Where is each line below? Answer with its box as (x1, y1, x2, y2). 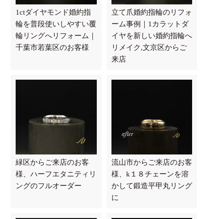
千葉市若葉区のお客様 (16, 43, 89, 51)
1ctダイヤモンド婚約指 (16, 8, 91, 16)
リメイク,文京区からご (111, 43, 187, 51)
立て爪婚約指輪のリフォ (111, 8, 192, 16)
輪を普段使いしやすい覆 (16, 20, 97, 28)
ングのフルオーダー (16, 181, 82, 190)
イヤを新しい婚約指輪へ (111, 31, 192, 40)
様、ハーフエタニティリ (16, 170, 97, 178)
